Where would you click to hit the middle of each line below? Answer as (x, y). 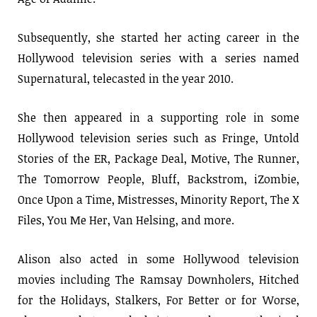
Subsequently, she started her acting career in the (158, 37)
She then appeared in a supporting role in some (158, 117)
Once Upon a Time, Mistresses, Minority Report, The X (158, 199)
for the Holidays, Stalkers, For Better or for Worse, (158, 300)
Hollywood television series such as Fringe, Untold (158, 138)
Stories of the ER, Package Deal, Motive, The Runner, (158, 158)
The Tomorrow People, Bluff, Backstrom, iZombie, (158, 179)
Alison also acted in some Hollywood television (158, 259)
